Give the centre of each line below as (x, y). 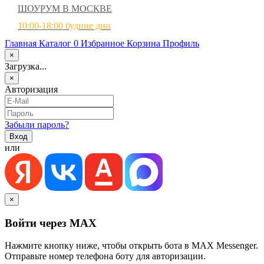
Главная (21, 43)
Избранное (103, 43)
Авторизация (31, 89)
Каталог (55, 43)
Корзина (143, 43)
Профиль (181, 43)
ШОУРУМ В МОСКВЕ (65, 8)
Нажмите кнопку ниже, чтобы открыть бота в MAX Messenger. (131, 246)
